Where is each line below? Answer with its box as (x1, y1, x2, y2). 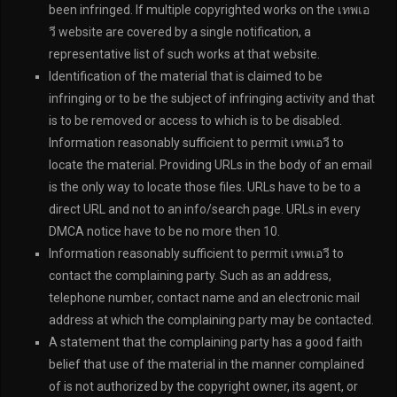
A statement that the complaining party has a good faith (49, 335, 362, 349)
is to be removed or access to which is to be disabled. (49, 113, 342, 128)
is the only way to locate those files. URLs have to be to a (49, 180, 361, 194)
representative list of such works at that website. (49, 47, 320, 61)
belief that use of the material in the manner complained (49, 357, 364, 371)
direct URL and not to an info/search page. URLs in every (49, 202, 361, 216)
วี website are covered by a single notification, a (49, 25, 311, 39)
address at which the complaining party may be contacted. (49, 313, 374, 327)
